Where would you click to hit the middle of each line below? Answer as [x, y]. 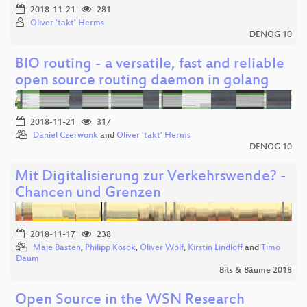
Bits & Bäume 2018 [256, 271]
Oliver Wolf [162, 248]
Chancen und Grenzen [88, 194]
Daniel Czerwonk [65, 136]
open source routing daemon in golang [142, 82]
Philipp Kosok [110, 248]
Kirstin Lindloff [215, 248]
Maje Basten [57, 248]
